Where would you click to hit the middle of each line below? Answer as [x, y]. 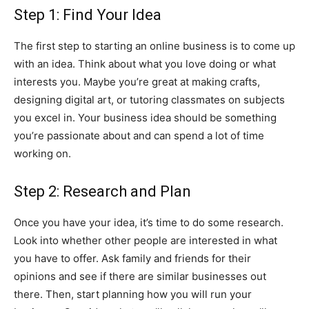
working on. [42, 153]
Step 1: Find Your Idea [88, 14]
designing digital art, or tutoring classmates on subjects [149, 99]
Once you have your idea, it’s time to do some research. [149, 222]
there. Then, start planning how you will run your [133, 294]
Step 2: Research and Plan [102, 191]
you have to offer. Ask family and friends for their [132, 258]
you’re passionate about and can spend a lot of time [139, 135]
